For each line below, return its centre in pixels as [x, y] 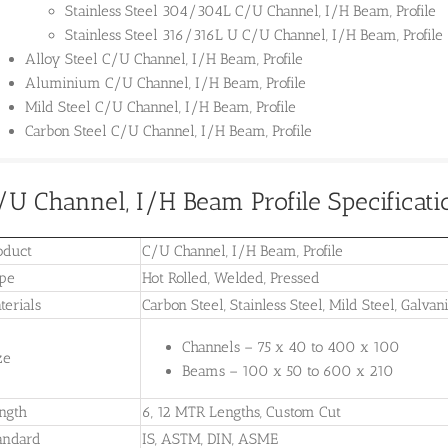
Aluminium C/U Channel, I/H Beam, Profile [165, 83]
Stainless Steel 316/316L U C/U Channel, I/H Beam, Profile [254, 35]
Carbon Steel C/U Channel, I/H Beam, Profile [168, 131]
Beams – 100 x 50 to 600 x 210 [288, 370]
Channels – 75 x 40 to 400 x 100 [291, 346]
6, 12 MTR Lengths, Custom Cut [241, 412]
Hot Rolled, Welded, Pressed [231, 278]
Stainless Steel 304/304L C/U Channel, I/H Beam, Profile [250, 11]
